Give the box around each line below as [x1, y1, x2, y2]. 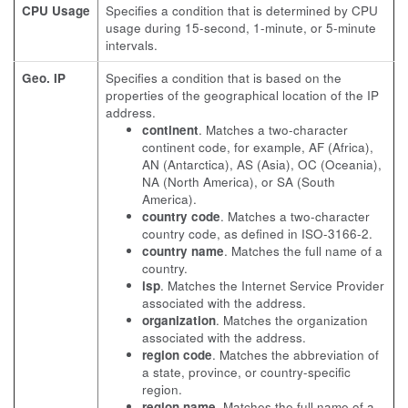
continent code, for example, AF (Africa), [142, 138, 373, 156]
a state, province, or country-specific [142, 363, 351, 381]
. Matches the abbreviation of [212, 346, 379, 363]
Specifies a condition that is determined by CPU [106, 2, 378, 19]
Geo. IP [22, 69, 66, 87]
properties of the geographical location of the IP [106, 87, 379, 104]
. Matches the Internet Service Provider [160, 277, 384, 294]
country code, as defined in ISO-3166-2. [142, 225, 372, 242]
